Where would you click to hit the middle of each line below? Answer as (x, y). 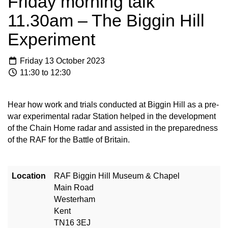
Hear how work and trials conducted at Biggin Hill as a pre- (113, 104)
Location (29, 176)
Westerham (75, 199)
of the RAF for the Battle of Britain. (69, 139)
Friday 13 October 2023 (61, 61)
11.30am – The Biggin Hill (106, 21)
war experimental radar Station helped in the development (112, 116)
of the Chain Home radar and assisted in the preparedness (113, 128)
